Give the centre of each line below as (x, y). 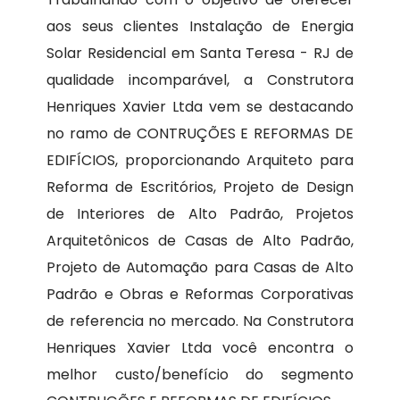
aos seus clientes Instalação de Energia (200, 27)
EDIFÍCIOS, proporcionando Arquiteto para (200, 161)
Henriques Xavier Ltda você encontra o (200, 348)
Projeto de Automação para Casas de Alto (200, 268)
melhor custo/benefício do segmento (200, 375)
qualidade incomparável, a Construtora (200, 80)
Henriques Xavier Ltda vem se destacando (200, 107)
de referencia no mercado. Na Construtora (200, 321)
